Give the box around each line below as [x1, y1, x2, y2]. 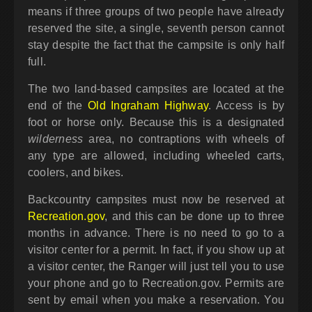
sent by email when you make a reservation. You [28, 294, 284, 306]
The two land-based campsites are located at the [28, 83, 284, 95]
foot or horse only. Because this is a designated [28, 116, 284, 129]
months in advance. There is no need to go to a [28, 227, 284, 240]
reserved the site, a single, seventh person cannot [28, 22, 284, 35]
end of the [28, 100, 88, 112]
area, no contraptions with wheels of [83, 133, 284, 146]
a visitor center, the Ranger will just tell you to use [28, 260, 284, 273]
